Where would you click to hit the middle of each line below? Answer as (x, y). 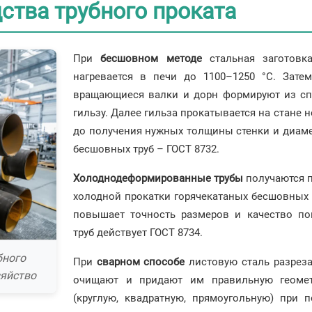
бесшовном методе (151, 58)
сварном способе (141, 262)
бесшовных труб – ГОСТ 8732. (146, 149)
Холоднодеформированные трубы (158, 178)
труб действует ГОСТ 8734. (138, 232)
